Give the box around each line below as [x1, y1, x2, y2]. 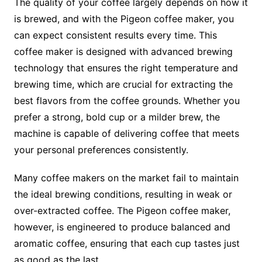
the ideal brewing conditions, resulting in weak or [13, 188, 232, 201]
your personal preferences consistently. [13, 144, 188, 156]
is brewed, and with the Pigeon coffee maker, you [13, 13, 234, 25]
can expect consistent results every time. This [13, 29, 217, 42]
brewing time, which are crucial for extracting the [13, 78, 233, 91]
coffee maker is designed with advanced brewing [13, 46, 233, 58]
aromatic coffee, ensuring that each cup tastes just [13, 237, 240, 250]
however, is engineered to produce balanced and [13, 221, 230, 233]
